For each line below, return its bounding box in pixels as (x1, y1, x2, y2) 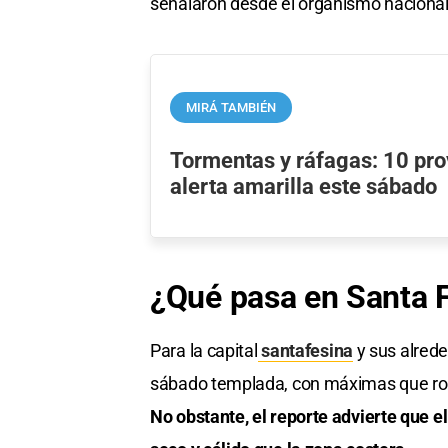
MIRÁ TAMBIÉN (186, 100, 277, 116)
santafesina (257, 339, 353, 361)
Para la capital (150, 339, 258, 361)
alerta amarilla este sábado (170, 173, 438, 200)
